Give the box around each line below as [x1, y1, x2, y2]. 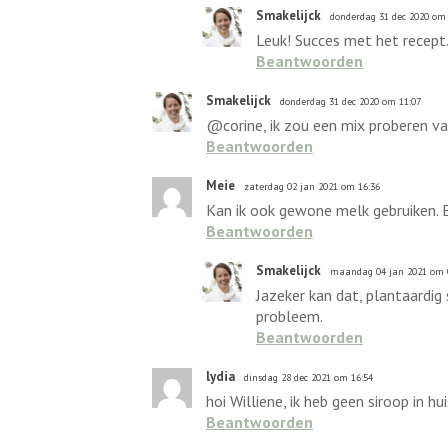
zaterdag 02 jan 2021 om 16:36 [244, 180, 380, 193]
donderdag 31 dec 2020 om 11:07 [280, 95, 421, 108]
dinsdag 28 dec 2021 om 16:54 [244, 371, 373, 384]
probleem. [256, 306, 323, 326]
